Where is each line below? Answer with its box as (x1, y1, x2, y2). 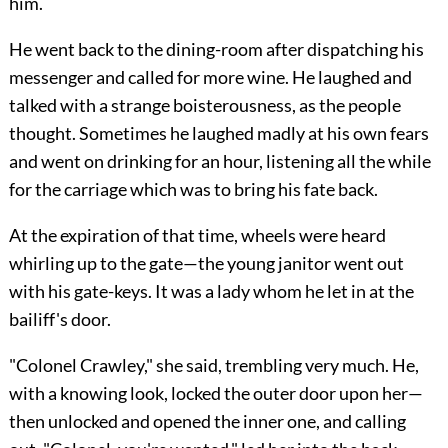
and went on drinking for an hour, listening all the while (8, 149, 431, 172)
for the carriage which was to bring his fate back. (8, 177, 378, 200)
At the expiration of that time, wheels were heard (8, 223, 386, 246)
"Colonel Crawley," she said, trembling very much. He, (8, 353, 419, 376)
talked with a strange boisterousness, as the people (8, 93, 401, 116)
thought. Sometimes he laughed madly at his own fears (8, 121, 429, 144)
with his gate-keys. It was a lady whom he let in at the (8, 279, 414, 302)
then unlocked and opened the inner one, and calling (8, 409, 406, 432)
